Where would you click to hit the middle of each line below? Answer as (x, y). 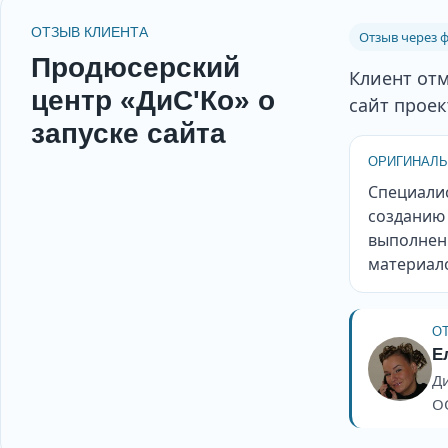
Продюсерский (135, 68)
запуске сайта (128, 134)
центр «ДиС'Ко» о (153, 101)
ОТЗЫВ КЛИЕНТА (89, 32)
